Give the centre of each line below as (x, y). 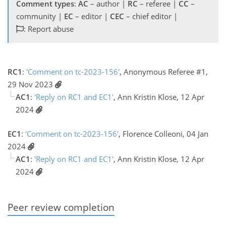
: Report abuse (49, 29)
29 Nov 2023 (31, 84)
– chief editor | (151, 16)
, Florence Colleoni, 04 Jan (163, 133)
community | (40, 16)
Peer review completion (61, 207)
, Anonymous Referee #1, (164, 72)
